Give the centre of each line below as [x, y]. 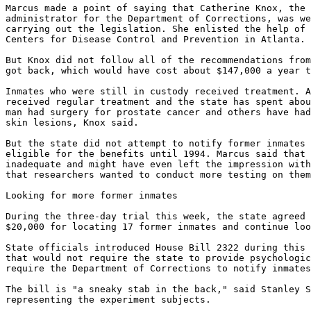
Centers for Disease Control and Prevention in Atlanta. [155, 39]
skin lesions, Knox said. [72, 123]
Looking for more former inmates [92, 195]
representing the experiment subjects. [108, 300]
